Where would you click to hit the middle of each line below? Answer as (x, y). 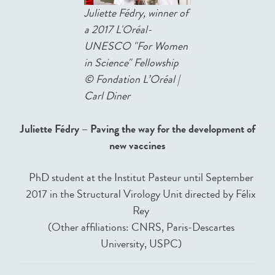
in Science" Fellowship (131, 62)
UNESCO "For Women (136, 46)
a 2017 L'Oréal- (118, 29)
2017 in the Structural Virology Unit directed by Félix (141, 194)
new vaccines (137, 145)
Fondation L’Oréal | (138, 79)
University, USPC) (141, 243)
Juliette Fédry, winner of (136, 13)
